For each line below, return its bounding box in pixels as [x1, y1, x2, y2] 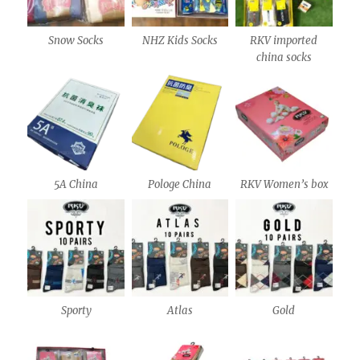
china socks [256, 51, 312, 65]
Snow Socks [48, 34, 104, 48]
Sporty [60, 303, 92, 317]
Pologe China [148, 177, 212, 191]
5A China [54, 177, 99, 191]
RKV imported [250, 34, 318, 48]
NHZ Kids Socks [141, 34, 218, 48]
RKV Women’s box [239, 177, 328, 191]
